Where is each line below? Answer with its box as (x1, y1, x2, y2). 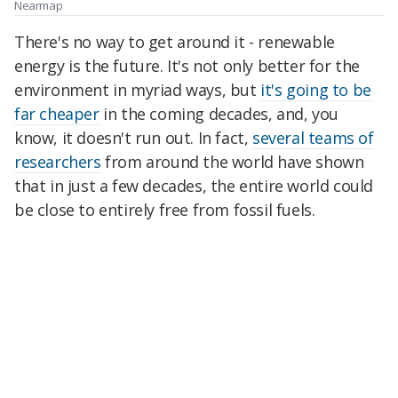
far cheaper (14, 102, 99, 124)
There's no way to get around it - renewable (14, 30, 335, 52)
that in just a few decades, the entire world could (14, 174, 374, 196)
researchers (14, 150, 101, 172)
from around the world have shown (100, 150, 364, 172)
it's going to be (260, 78, 371, 100)
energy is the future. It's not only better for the (14, 54, 361, 76)
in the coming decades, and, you (99, 102, 338, 124)
